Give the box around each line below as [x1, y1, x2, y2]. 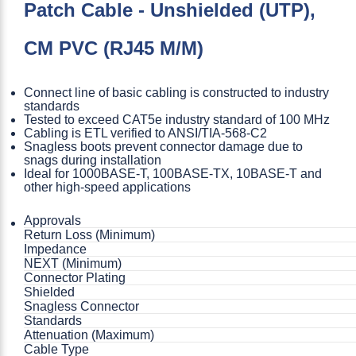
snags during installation [24, 153, 161, 167]
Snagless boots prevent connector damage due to [24, 139, 303, 153]
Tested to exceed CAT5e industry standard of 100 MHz [24, 112, 330, 126]
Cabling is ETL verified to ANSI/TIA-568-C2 [24, 126, 267, 140]
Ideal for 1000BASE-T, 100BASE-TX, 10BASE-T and [24, 166, 322, 180]
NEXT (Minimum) [24, 256, 122, 270]
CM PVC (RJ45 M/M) [24, 37, 203, 59]
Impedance [24, 242, 87, 256]
